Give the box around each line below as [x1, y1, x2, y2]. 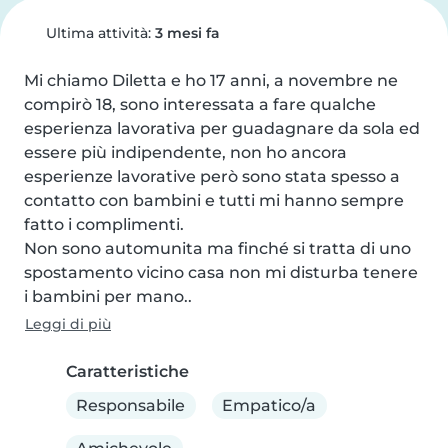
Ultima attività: [41, 24, 155, 42]
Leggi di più [25, 315, 111, 333]
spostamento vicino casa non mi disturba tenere [24, 263, 418, 282]
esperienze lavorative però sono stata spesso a [24, 167, 400, 186]
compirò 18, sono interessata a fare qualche [24, 95, 376, 114]
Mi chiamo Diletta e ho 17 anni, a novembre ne [24, 71, 398, 90]
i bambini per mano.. [24, 287, 192, 306]
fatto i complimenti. [24, 215, 184, 234]
